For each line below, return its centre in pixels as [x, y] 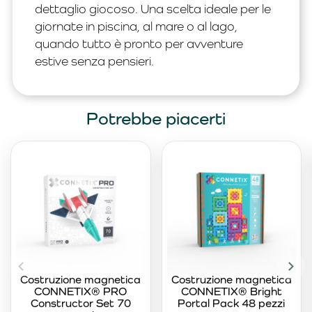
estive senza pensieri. [94, 61]
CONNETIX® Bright [231, 292]
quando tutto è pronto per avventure [139, 43]
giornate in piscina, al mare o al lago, [136, 26]
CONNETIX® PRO [81, 292]
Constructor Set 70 [80, 304]
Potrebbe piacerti [156, 118]
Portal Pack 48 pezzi [232, 304]
